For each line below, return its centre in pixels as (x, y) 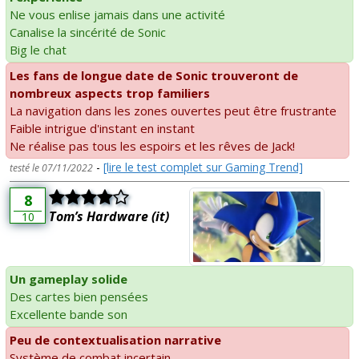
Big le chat (38, 49)
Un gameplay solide (69, 279)
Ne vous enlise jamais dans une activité (117, 14)
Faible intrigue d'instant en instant (102, 128)
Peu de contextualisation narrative (115, 340)
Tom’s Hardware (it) (109, 216)
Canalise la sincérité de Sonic (88, 32)
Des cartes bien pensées (79, 297)
